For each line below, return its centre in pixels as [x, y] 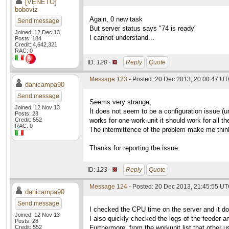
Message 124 [108, 187]
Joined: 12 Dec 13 [37, 32]
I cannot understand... [122, 38]
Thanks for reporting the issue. [135, 148]
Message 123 [108, 79]
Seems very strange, [120, 102]
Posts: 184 [28, 38]
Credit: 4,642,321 [36, 44]
